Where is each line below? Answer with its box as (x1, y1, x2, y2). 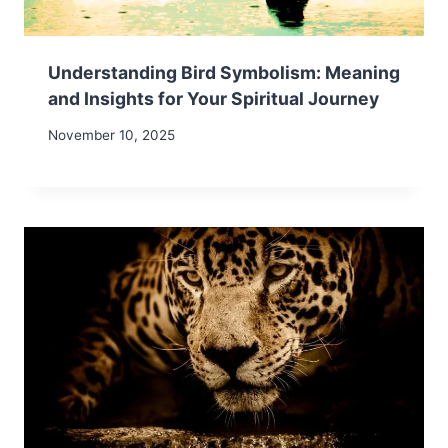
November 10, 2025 (48, 127, 175, 144)
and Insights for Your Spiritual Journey (48, 87, 379, 109)
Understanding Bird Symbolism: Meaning (48, 61, 400, 83)
